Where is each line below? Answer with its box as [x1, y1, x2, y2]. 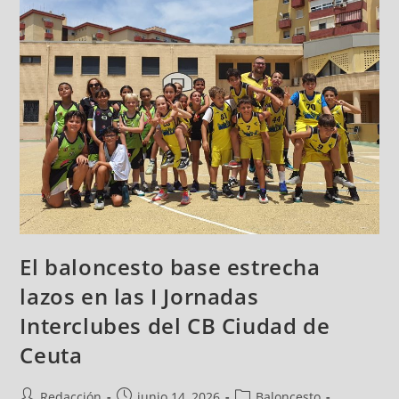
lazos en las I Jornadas [20, 281, 259, 312]
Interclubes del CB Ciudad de [20, 311, 330, 341]
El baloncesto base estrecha [20, 252, 321, 282]
